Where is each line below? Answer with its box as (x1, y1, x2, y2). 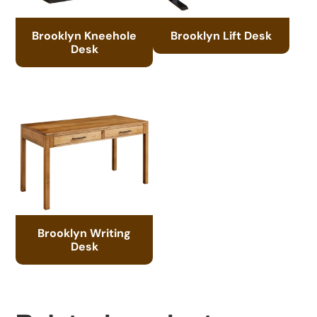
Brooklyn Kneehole (32, 28, 137, 42)
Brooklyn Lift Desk (171, 28, 272, 42)
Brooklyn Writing (38, 226, 132, 240)
